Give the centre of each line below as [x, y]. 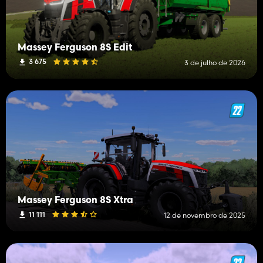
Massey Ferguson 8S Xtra [75, 201]
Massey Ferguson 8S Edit [75, 48]
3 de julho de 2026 [215, 62]
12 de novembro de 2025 [205, 215]
